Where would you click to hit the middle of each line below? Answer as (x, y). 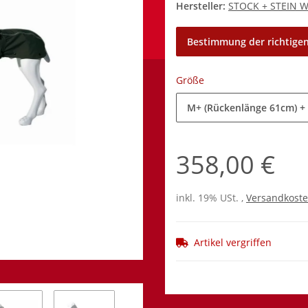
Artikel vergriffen (233, 243)
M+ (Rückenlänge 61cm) (242, 108)
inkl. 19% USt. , (211, 198)
